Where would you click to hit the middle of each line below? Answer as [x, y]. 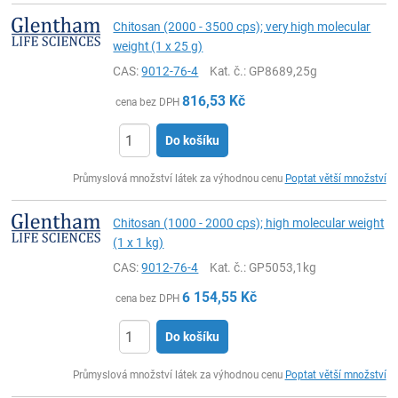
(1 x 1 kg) [139, 243]
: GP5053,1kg [280, 267]
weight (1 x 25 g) [158, 46]
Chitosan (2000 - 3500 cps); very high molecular [242, 27]
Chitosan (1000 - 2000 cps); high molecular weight [249, 223]
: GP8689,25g [281, 71]
